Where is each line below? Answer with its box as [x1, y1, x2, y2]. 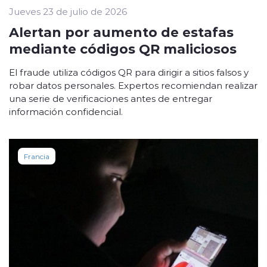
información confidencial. [9, 105, 123, 118]
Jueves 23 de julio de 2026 [9, 5, 127, 18]
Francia [24, 151, 49, 162]
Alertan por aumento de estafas [9, 23, 234, 41]
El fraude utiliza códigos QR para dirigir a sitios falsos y [9, 66, 249, 79]
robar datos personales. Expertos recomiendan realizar [9, 79, 257, 92]
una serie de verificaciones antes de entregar [9, 92, 212, 105]
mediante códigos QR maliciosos [9, 39, 237, 58]
